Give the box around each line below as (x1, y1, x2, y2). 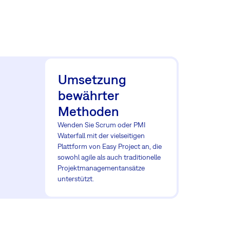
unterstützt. (57, 175, 94, 183)
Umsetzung (58, 71, 126, 87)
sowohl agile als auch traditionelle (57, 153, 161, 161)
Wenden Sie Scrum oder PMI (57, 121, 145, 129)
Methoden (58, 103, 119, 119)
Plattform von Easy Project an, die (57, 142, 162, 150)
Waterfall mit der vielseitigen (57, 131, 145, 140)
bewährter (58, 87, 119, 103)
